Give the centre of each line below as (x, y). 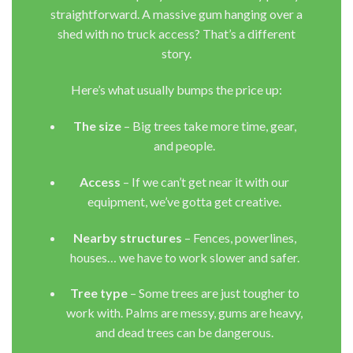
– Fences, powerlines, (239, 237)
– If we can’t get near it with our (205, 181)
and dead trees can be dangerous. (185, 333)
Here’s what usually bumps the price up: (176, 90)
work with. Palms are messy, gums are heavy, (185, 313)
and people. (185, 145)
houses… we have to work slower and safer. (184, 257)
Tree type (98, 293)
